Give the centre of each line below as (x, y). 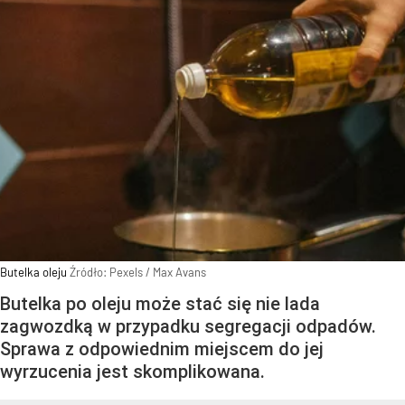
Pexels (126, 273)
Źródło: (89, 273)
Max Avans (179, 273)
